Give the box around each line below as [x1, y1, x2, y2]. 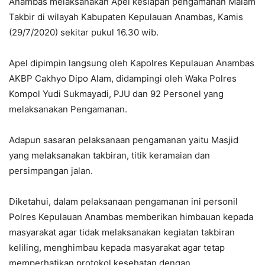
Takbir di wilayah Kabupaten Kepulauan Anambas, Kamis [9, 11, 243, 23]
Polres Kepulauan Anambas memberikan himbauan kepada [9, 211, 253, 223]
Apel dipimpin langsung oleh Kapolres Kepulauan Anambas [9, 57, 254, 69]
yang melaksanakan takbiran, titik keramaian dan [9, 150, 210, 161]
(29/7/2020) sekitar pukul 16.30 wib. [9, 27, 159, 38]
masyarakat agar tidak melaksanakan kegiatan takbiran [9, 227, 235, 238]
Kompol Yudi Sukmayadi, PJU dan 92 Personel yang [9, 88, 224, 100]
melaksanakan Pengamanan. [9, 104, 127, 115]
